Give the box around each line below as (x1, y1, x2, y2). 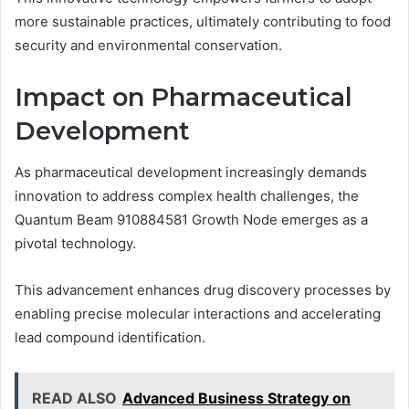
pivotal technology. (15, 234, 136, 252)
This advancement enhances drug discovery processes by (15, 280, 391, 299)
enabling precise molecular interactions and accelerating (15, 304, 381, 322)
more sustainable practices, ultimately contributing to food (15, 13, 391, 31)
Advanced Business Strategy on (122, 388, 351, 407)
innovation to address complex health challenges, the (15, 186, 359, 204)
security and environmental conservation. (15, 37, 282, 55)
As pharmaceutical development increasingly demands (15, 163, 367, 181)
